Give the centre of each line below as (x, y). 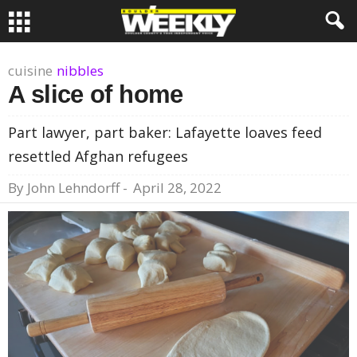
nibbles (80, 71)
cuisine (30, 71)
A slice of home (96, 94)
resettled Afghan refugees (98, 156)
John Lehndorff (73, 188)
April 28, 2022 (177, 188)
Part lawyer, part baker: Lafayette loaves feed (165, 132)
